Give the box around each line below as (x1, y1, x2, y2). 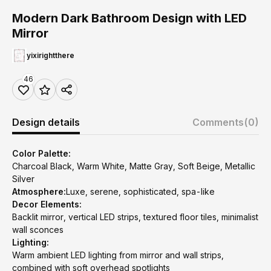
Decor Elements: (12, 199, 82, 209)
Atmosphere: (12, 186, 66, 197)
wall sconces (12, 224, 64, 235)
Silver (12, 174, 34, 184)
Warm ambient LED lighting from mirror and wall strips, (12, 250, 224, 260)
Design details (12, 116, 80, 128)
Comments (192, 116, 244, 128)
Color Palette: (12, 148, 71, 158)
